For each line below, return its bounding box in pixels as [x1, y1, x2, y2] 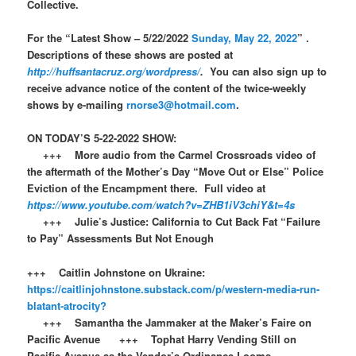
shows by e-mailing [27, 97, 127, 113]
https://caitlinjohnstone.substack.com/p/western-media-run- [27, 281, 320, 296]
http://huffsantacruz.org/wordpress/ [27, 64, 201, 79]
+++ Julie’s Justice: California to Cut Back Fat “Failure [27, 214, 321, 230]
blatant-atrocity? [27, 297, 107, 313]
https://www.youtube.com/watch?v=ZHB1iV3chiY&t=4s [27, 197, 296, 213]
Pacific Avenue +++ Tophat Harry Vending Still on [27, 331, 297, 346]
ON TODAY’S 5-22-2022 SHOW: [27, 130, 184, 146]
